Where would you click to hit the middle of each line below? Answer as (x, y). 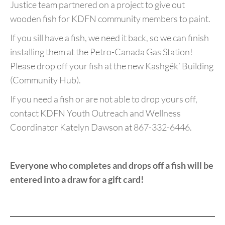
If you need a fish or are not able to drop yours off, (104, 99)
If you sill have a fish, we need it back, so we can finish (109, 38)
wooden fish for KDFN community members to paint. (110, 19)
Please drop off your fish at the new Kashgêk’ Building (112, 66)
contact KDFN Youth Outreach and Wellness (95, 113)
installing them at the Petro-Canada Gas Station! (101, 52)
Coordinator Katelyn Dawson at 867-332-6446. (101, 127)
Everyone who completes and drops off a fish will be (112, 165)
